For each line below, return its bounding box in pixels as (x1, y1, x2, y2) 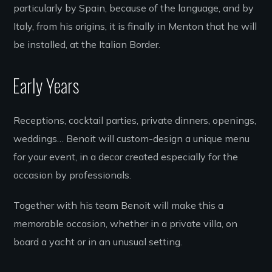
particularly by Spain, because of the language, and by (13, 2, 254, 15)
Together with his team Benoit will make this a (13, 199, 224, 212)
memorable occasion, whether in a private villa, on (13, 217, 238, 230)
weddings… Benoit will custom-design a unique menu (13, 132, 250, 145)
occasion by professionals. (13, 169, 132, 182)
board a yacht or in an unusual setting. (13, 236, 183, 248)
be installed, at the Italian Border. (13, 38, 161, 51)
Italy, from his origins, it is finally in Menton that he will (13, 20, 257, 33)
